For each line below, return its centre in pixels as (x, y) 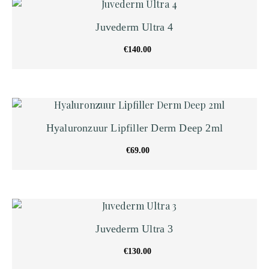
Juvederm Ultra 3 (134, 228)
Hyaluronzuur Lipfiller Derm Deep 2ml (134, 128)
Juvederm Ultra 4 (134, 27)
